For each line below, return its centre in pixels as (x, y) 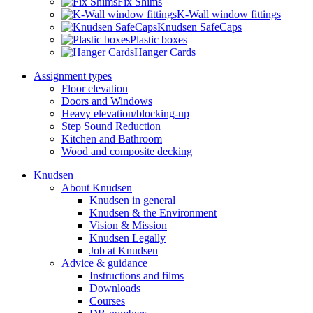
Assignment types (73, 76)
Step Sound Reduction (111, 126)
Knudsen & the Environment (153, 213)
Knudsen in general (132, 200)
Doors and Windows (107, 101)
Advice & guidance (104, 263)
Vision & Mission (128, 225)
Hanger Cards (165, 52)
